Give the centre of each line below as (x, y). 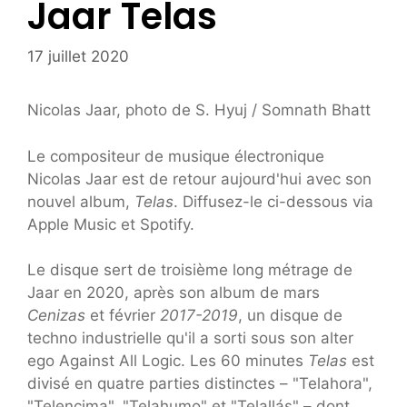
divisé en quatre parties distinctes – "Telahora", (200, 384)
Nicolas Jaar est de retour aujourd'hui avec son (199, 179)
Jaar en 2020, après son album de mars (174, 293)
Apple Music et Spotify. (111, 224)
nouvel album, (81, 201)
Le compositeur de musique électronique (176, 156)
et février (125, 316)
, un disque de (290, 316)
